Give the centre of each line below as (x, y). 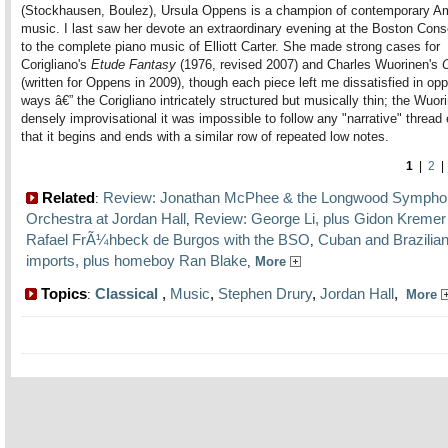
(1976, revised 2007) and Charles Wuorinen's (309, 64)
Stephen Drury (265, 293)
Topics (62, 293)
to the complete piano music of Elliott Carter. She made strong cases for (230, 46)
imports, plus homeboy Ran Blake (136, 260)
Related (66, 197)
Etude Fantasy (133, 64)
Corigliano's (56, 64)
